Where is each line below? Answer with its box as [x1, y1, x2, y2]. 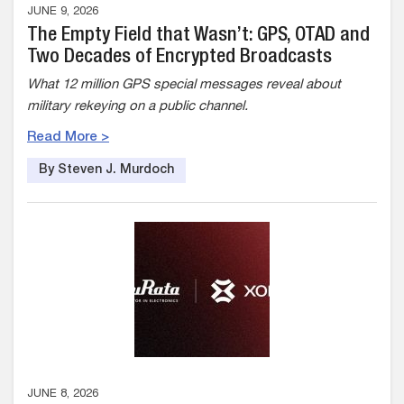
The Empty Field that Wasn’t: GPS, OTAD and [27, 26, 370, 46]
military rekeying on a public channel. [27, 100, 252, 114]
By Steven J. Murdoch [39, 164, 174, 177]
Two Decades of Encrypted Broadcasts [27, 48, 332, 68]
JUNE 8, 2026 [27, 389, 98, 400]
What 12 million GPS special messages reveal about [27, 78, 341, 92]
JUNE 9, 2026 [27, 6, 98, 18]
